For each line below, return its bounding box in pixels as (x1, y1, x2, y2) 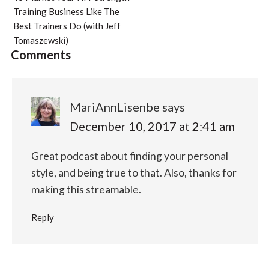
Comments (10, 47, 71, 62)
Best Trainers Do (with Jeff (13, 20, 121, 31)
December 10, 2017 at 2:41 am (69, 118, 235, 133)
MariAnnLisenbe (69, 99, 160, 114)
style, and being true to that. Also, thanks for (31, 166, 237, 179)
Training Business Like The (13, 5, 119, 17)
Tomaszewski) (13, 34, 68, 46)
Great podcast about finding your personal (31, 149, 228, 162)
